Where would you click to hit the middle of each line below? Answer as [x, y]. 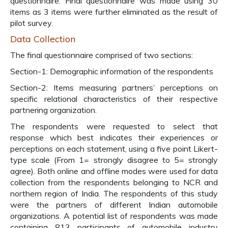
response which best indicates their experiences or [114, 137]
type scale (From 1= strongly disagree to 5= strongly [114, 160]
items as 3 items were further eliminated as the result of [114, 12]
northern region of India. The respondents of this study [114, 193]
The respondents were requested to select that [114, 126]
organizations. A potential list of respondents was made [114, 216]
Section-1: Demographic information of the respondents [112, 71]
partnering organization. [53, 110]
